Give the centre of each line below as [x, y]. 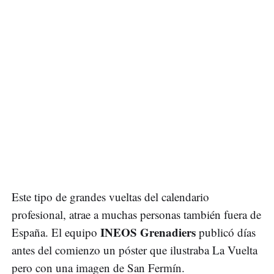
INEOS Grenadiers [148, 232]
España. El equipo [54, 232]
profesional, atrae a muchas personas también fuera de [136, 215]
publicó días [227, 232]
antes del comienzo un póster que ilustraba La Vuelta [135, 250]
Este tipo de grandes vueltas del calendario [110, 197]
